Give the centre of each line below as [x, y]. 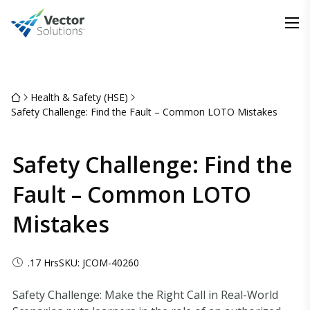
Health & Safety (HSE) [79, 97]
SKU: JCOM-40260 [99, 263]
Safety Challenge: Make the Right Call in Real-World [145, 295]
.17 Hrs [43, 263]
